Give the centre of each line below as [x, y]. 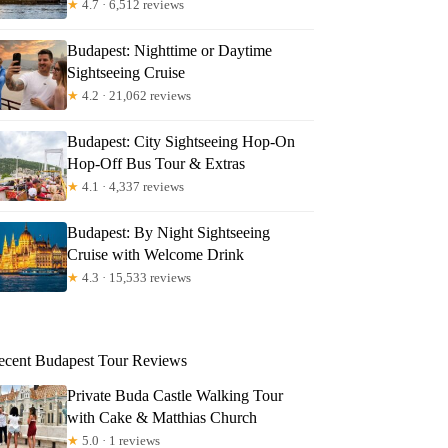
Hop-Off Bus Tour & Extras [156, 163]
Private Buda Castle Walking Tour [175, 395]
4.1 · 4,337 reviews [132, 186]
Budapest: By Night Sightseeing [169, 232]
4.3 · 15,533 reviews [135, 277]
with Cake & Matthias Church [162, 417]
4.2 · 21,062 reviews [135, 95]
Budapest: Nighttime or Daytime [170, 50]
